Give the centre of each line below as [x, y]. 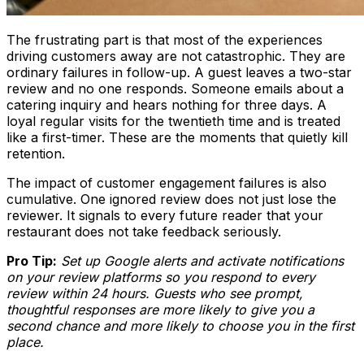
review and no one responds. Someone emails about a [175, 89]
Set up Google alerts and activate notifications [202, 261]
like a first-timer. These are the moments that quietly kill [177, 138]
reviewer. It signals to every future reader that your [165, 216]
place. [25, 342]
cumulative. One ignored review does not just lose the [171, 199]
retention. [36, 154]
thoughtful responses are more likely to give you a [160, 310]
